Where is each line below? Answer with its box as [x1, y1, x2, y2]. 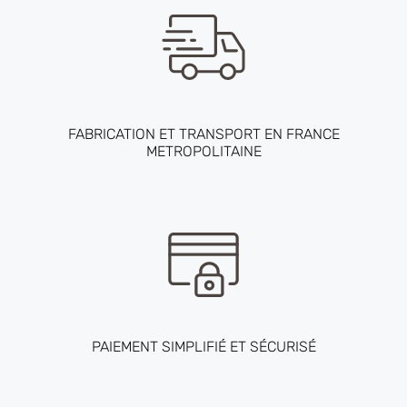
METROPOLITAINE [145, 143, 262, 161]
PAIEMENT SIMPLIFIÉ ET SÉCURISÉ [91, 338, 316, 356]
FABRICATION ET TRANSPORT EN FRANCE [67, 125, 340, 144]
